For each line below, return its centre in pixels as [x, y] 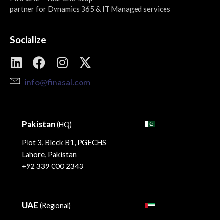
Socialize [28, 40]
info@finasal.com [57, 82]
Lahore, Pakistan [49, 154]
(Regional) [55, 206]
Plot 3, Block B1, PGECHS [64, 143]
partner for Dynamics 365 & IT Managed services [90, 9]
